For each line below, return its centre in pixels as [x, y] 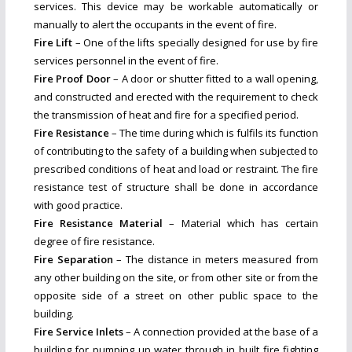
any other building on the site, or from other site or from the [176, 278]
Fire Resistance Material [98, 224]
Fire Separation [73, 260]
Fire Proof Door [72, 79]
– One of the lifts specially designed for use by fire [196, 43]
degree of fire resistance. [94, 242]
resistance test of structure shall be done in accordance [176, 187]
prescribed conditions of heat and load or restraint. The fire [176, 169]
